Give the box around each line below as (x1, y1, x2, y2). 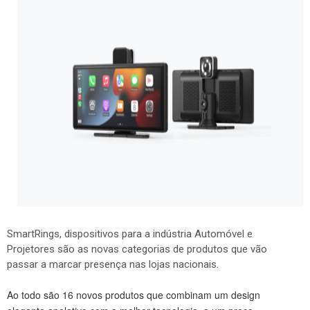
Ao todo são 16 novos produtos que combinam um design (7, 288, 260, 302)
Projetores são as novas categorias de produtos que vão (7, 243, 267, 255)
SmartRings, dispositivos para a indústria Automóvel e (7, 228, 253, 240)
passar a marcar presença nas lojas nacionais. (7, 258, 219, 271)
